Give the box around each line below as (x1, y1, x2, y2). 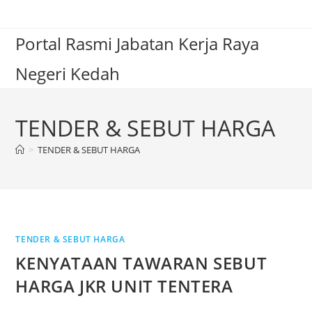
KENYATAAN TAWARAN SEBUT (15, 251, 267, 274)
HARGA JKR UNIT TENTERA (15, 274, 233, 297)
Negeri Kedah (15, 62, 120, 85)
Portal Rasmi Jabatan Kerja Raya (15, 32, 260, 55)
